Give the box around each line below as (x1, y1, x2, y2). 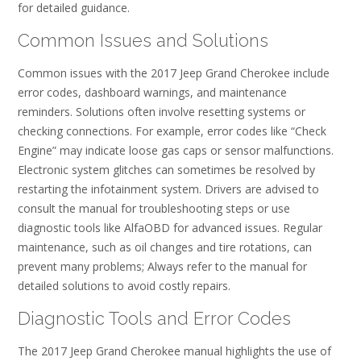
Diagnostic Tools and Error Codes (18, 307, 291, 329)
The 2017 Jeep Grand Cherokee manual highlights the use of (18, 343, 331, 359)
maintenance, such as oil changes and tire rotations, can (18, 239, 312, 255)
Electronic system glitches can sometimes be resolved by (18, 162, 315, 178)
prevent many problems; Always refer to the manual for (18, 259, 307, 275)
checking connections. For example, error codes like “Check (18, 123, 326, 139)
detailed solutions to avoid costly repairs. (18, 278, 230, 294)
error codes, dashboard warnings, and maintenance (18, 85, 287, 101)
